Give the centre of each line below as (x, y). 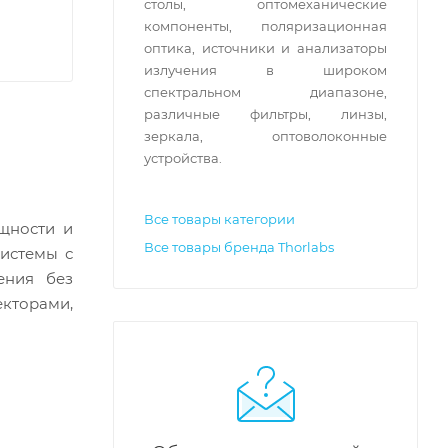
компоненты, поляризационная (265, 26)
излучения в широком (265, 70)
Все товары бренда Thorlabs (239, 247)
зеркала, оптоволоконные (265, 136)
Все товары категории (219, 219)
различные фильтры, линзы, (265, 114)
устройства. (184, 158)
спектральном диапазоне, (265, 92)
